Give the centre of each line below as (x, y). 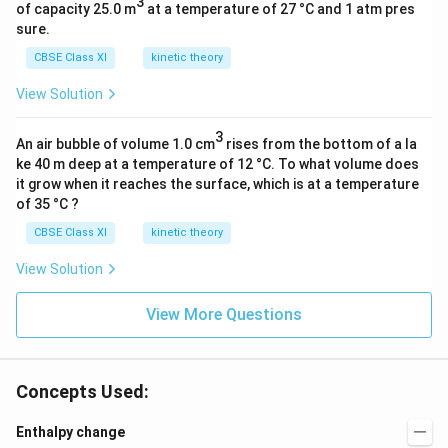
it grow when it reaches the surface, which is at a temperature (217, 184)
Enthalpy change (70, 432)
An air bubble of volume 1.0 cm (115, 144)
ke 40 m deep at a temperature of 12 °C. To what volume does (217, 164)
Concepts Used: (82, 391)
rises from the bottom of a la (320, 144)
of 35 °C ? (47, 204)
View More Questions (224, 314)
